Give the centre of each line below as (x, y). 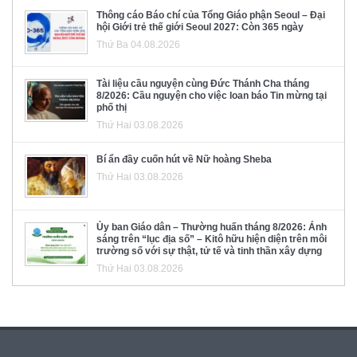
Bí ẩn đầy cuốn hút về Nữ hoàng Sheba (184, 159)
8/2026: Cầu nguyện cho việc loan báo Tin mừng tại (212, 95)
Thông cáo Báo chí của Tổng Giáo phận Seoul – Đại (211, 16)
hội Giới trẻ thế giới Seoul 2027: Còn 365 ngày (200, 27)
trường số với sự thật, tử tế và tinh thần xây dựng (209, 251)
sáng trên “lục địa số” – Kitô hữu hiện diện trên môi (212, 239)
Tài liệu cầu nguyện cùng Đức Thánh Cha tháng (203, 83)
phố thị (112, 107)
